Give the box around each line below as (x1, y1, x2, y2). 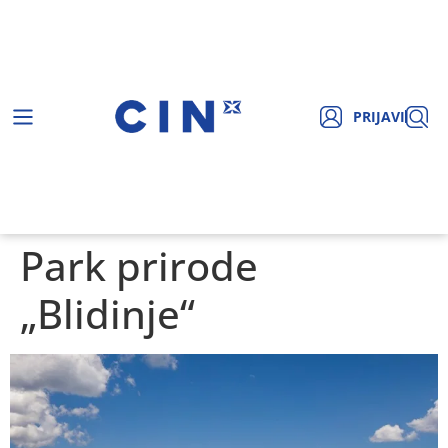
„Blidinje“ (20, 285, 195, 341)
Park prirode (20, 237, 258, 293)
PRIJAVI (352, 107, 405, 127)
